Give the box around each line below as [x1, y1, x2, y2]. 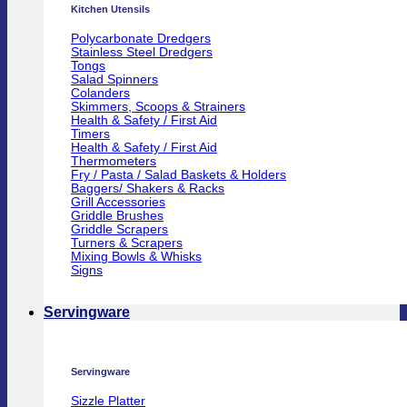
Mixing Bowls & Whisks [71, 250, 202, 264]
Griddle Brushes [71, 209, 164, 223]
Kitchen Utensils [71, 4, 150, 15]
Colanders [71, 86, 130, 101]
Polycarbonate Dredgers [71, 32, 211, 46]
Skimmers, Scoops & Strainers [71, 100, 245, 114]
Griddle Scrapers [71, 223, 168, 237]
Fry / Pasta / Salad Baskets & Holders [71, 168, 286, 183]
